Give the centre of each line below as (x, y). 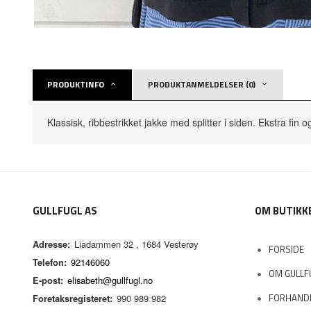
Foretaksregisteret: (73, 299)
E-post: (48, 280)
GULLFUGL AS (65, 211)
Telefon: (50, 262)
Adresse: (51, 244)
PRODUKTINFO (76, 85)
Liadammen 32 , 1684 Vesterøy (136, 244)
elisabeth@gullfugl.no (110, 280)
